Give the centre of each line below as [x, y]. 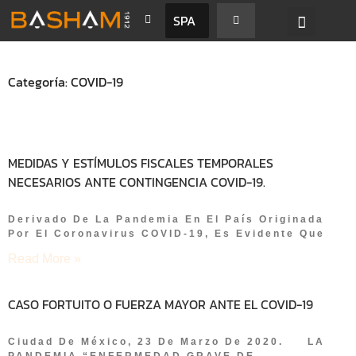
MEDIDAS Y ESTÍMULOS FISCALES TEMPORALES [141, 163]
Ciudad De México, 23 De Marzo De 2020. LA [166, 341]
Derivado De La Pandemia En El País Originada [166, 219]
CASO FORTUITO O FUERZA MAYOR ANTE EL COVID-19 [161, 304]
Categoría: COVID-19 [66, 81]
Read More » [44, 258]
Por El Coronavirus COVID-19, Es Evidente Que [166, 233]
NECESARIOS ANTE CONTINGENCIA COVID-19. [137, 182]
